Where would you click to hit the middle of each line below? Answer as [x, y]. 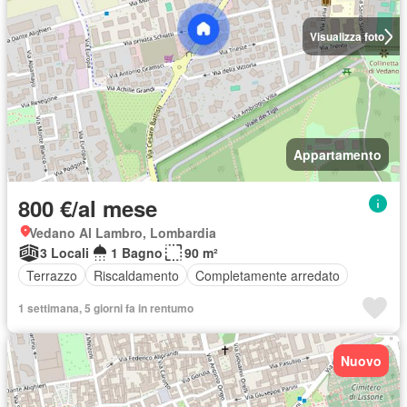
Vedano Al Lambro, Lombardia [123, 233]
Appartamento [338, 155]
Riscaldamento [136, 275]
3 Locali [65, 253]
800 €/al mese [88, 208]
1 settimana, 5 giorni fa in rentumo [106, 308]
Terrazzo [52, 275]
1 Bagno [137, 253]
